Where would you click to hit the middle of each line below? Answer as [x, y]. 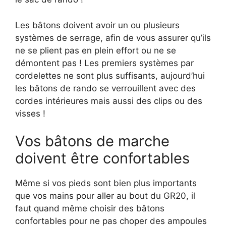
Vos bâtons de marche [92, 141]
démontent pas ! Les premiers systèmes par [104, 63]
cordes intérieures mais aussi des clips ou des [109, 101]
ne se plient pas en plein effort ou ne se [96, 50]
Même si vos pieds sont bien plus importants [106, 183]
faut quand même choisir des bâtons [90, 209]
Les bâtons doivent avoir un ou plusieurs [97, 25]
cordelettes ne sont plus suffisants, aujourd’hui [110, 75]
